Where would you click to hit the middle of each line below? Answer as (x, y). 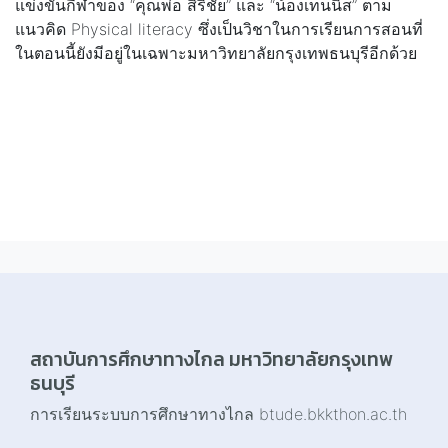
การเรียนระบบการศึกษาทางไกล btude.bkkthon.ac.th (218, 414)
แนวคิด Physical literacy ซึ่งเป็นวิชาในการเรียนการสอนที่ (219, 29)
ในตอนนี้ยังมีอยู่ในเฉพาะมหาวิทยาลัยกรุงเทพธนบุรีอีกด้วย (216, 53)
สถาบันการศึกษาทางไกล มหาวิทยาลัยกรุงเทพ (211, 360)
